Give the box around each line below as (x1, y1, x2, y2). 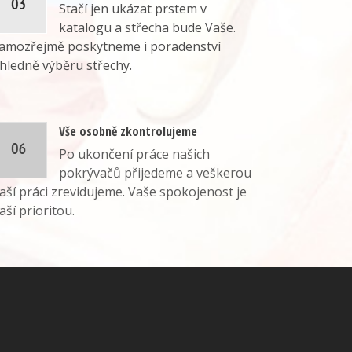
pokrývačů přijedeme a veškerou (58, 164, 251, 182)
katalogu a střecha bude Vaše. (58, 19, 236, 37)
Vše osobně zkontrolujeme (58, 123, 197, 141)
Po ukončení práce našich (58, 145, 210, 163)
